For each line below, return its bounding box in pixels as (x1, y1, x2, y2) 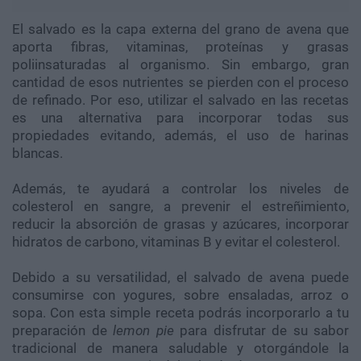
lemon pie (106, 322, 180, 339)
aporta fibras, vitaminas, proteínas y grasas (12, 39, 349, 56)
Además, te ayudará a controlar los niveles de (12, 180, 349, 197)
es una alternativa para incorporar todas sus (12, 110, 349, 127)
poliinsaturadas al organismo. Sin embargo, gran (12, 56, 349, 73)
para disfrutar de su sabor (180, 322, 349, 339)
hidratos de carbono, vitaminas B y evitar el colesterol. (12, 234, 343, 251)
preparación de (12, 322, 107, 339)
